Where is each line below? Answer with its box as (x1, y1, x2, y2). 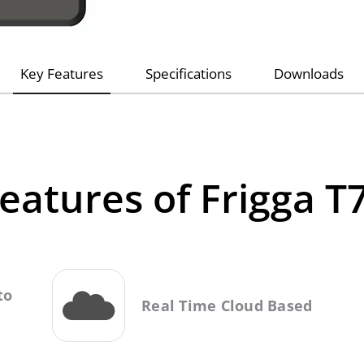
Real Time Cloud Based (141, 295, 313, 315)
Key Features (20, 64, 103, 83)
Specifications (145, 64, 232, 83)
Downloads (274, 64, 344, 83)
